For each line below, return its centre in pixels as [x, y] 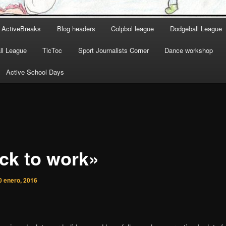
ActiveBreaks [21, 29]
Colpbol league [133, 29]
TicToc [52, 50]
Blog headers [76, 29]
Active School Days [35, 72]
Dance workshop [189, 50]
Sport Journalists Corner [113, 50]
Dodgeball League [196, 29]
